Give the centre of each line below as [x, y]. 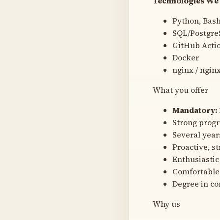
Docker [186, 57]
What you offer [180, 90]
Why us [166, 204]
